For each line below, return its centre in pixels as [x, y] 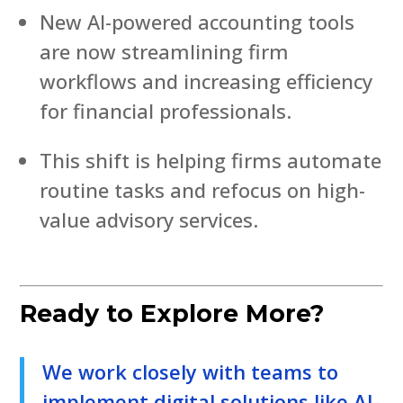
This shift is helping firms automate [211, 160]
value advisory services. [149, 219]
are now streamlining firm [165, 51]
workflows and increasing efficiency [206, 81]
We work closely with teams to [191, 371]
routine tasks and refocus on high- [203, 189]
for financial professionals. [166, 110]
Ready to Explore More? [172, 313]
